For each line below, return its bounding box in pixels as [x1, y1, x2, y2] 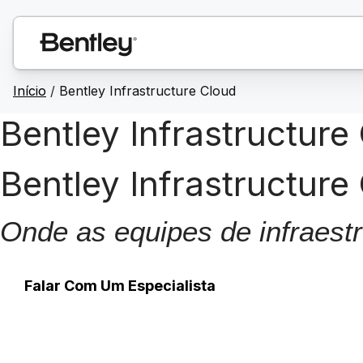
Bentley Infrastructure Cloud [59, 83, 236, 99]
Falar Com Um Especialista [24, 277, 216, 294]
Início [13, 83, 46, 99]
